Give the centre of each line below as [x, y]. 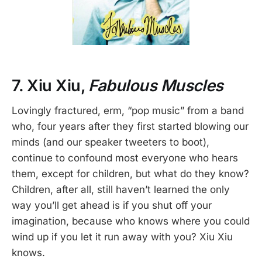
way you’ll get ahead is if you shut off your [112, 205]
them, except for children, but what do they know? [130, 173]
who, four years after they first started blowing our [130, 126]
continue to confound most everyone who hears [125, 158]
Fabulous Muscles [156, 85]
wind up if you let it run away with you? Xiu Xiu [122, 237]
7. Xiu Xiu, [50, 85]
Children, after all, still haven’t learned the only [121, 189]
